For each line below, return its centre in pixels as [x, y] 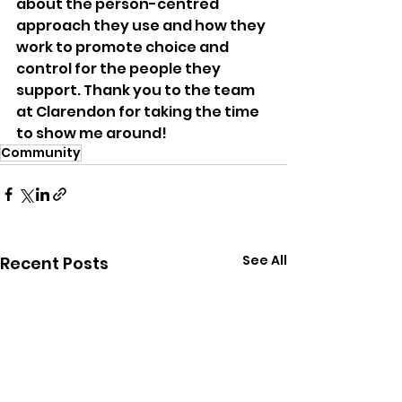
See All [265, 260]
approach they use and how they [142, 25]
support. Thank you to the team [137, 90]
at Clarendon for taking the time [139, 111]
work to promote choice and [124, 47]
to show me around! [92, 133]
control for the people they [120, 68]
